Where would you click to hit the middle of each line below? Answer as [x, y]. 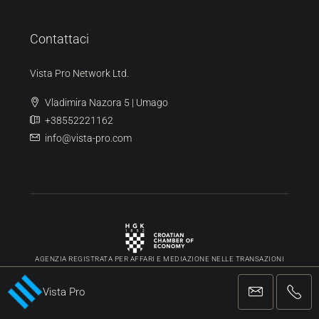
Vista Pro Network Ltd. [79, 73]
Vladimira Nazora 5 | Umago [106, 102]
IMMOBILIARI [159, 270]
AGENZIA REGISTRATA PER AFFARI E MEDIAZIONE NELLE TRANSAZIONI [159, 258]
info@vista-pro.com [88, 138]
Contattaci [59, 38]
